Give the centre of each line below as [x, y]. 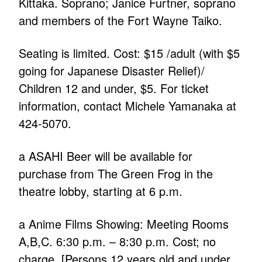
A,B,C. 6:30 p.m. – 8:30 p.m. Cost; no [118, 242]
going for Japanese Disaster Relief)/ [112, 71]
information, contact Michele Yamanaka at [128, 106]
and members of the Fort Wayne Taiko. [121, 20]
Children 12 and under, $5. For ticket [114, 88]
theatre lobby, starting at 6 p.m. [101, 191]
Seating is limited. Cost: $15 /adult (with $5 [130, 53]
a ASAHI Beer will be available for [106, 156]
